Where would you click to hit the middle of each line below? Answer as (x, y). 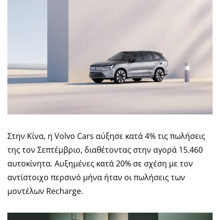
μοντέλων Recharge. (45, 191)
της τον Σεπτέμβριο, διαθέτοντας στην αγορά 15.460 (105, 150)
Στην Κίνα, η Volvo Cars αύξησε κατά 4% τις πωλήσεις (106, 136)
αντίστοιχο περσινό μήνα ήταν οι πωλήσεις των (96, 178)
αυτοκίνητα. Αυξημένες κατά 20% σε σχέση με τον (100, 164)
